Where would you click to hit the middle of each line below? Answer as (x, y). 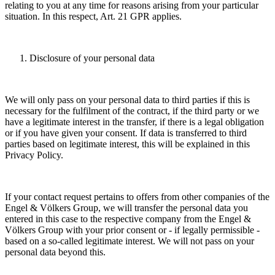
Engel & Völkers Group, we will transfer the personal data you (126, 208)
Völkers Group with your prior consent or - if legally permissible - (132, 230)
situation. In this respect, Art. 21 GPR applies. (95, 17)
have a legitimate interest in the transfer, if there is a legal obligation (134, 122)
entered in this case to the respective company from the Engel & (128, 219)
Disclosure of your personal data (93, 58)
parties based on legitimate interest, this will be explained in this (127, 144)
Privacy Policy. (34, 155)
